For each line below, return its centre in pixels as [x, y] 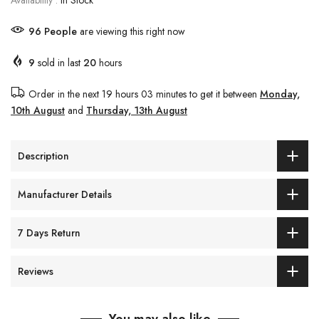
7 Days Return [49, 232]
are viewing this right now [136, 32]
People [66, 32]
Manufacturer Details [65, 194]
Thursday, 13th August [137, 111]
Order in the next [65, 94]
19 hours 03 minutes [144, 94]
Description [43, 156]
